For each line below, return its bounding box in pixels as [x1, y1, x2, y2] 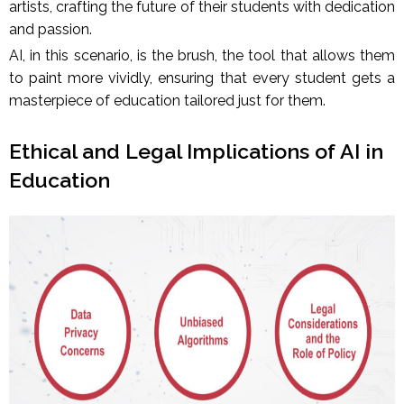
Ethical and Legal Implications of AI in [9, 139, 383, 164]
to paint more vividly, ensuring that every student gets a [9, 69, 395, 87]
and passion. [9, 21, 96, 39]
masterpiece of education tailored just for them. [9, 92, 326, 110]
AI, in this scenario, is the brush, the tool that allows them [9, 47, 395, 65]
